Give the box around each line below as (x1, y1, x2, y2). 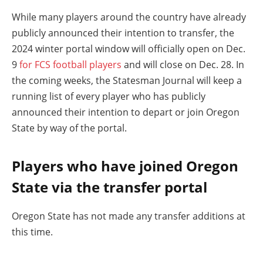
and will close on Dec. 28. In (122, 58, 244, 72)
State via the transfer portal (12, 177, 207, 197)
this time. (12, 225, 53, 238)
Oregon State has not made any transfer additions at (12, 209, 245, 222)
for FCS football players (19, 58, 122, 72)
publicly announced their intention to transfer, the (12, 26, 234, 40)
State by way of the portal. (12, 122, 127, 135)
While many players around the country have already (12, 11, 246, 24)
